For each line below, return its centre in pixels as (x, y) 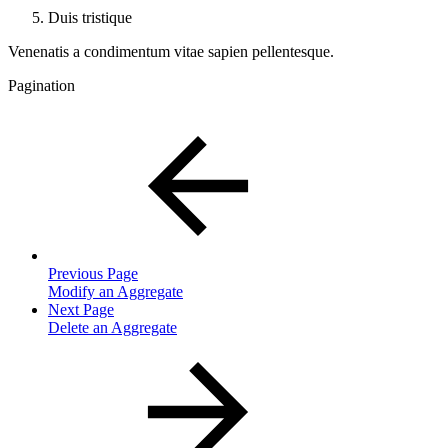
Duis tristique (90, 17)
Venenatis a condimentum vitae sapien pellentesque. (171, 51)
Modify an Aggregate (115, 291)
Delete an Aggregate (112, 327)
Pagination (41, 85)
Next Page (81, 309)
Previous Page (93, 273)
